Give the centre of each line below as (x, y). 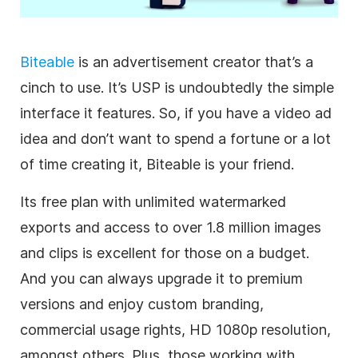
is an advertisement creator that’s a (194, 62)
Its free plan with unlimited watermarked (153, 202)
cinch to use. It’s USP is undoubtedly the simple (177, 88)
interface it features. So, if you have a (147, 113)
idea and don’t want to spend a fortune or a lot (175, 139)
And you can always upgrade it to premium (161, 279)
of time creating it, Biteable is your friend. (159, 165)
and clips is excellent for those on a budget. (165, 253)
